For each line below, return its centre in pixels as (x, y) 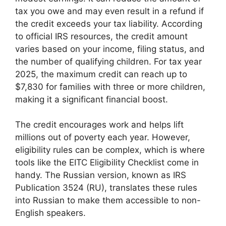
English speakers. (50, 213)
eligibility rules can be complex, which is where (110, 150)
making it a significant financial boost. (92, 99)
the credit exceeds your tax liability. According (109, 23)
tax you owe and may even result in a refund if (109, 11)
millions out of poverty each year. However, (103, 137)
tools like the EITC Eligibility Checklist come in (107, 162)
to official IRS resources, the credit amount (101, 36)
